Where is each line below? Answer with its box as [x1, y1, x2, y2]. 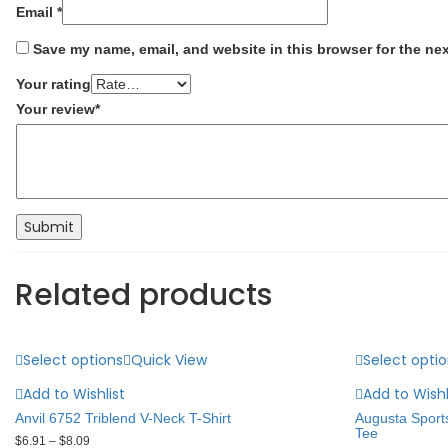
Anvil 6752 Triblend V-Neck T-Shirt [15, 409, 231, 426]
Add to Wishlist [23, 383, 125, 404]
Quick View [131, 349, 207, 370]
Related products [15, 273, 272, 316]
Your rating [16, 75, 91, 92]
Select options [23, 349, 123, 370]
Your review [16, 100, 95, 117]
